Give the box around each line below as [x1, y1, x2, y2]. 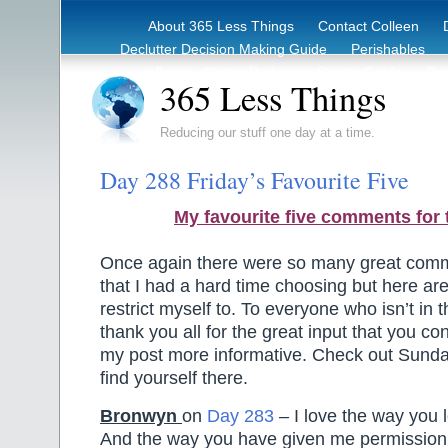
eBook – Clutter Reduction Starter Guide [147, 64, 402, 80]
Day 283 [207, 405, 274, 426]
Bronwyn [100, 405, 177, 426]
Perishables [351, 41, 425, 57]
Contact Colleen [318, 18, 419, 34]
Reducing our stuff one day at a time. [160, 125, 375, 140]
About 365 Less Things [148, 18, 294, 34]
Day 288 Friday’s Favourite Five [100, 164, 409, 196]
